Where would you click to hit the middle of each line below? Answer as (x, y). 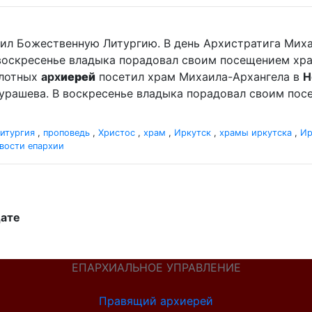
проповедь (67, 133)
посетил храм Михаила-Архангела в (199, 77)
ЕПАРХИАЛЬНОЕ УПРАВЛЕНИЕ (156, 267)
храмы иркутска (256, 133)
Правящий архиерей (156, 301)
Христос (117, 133)
